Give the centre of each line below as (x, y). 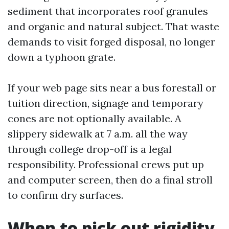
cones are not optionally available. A (95, 118)
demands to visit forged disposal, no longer (111, 42)
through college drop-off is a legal (90, 149)
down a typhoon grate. (62, 57)
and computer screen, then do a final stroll (110, 180)
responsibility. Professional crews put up (106, 164)
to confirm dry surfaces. (65, 195)
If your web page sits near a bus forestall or (112, 88)
